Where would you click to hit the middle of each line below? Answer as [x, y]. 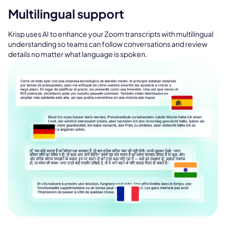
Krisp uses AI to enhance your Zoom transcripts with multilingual [111, 34]
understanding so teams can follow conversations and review [108, 44]
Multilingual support [66, 14]
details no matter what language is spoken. [78, 54]
